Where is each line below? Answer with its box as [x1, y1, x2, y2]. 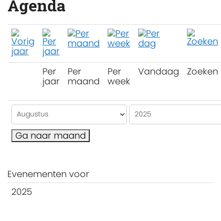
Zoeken [187, 65, 218, 77]
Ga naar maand [15, 129, 86, 142]
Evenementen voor [7, 167, 89, 180]
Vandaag [138, 65, 179, 77]
